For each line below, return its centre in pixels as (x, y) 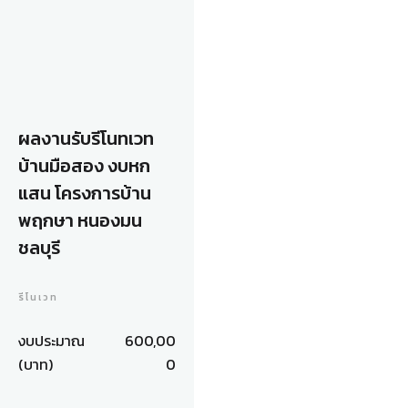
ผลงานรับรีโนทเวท (86, 138)
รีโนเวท (38, 297)
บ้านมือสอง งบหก (84, 166)
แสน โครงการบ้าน (85, 193)
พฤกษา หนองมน (80, 220)
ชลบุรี (39, 248)
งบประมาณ (51, 341)
